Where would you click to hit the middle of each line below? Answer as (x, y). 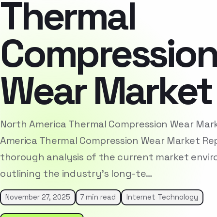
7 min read (98, 197)
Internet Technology (162, 197)
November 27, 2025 (38, 197)
